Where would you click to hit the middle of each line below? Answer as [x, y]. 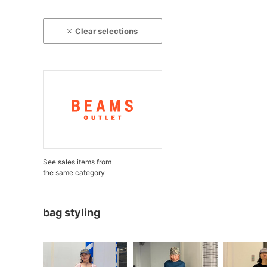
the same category [74, 173]
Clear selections [107, 31]
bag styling [72, 212]
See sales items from [77, 162]
